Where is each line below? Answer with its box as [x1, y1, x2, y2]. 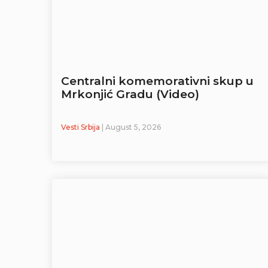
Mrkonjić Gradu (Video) [61, 87, 199, 102]
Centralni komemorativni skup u [61, 74, 254, 89]
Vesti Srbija [61, 123, 102, 132]
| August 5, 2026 [102, 123, 161, 132]
